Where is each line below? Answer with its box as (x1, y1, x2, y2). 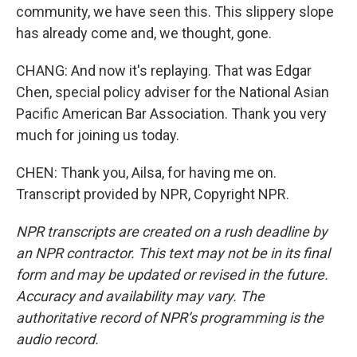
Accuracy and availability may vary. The (16, 288, 265, 304)
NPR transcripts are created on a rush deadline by (16, 223, 328, 240)
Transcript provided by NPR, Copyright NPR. (16, 186, 289, 202)
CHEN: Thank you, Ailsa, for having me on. (16, 164, 277, 181)
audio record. (16, 331, 99, 347)
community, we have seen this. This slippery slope (16, 3, 334, 20)
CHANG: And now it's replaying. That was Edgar (16, 62, 312, 79)
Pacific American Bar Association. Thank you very (16, 105, 327, 122)
